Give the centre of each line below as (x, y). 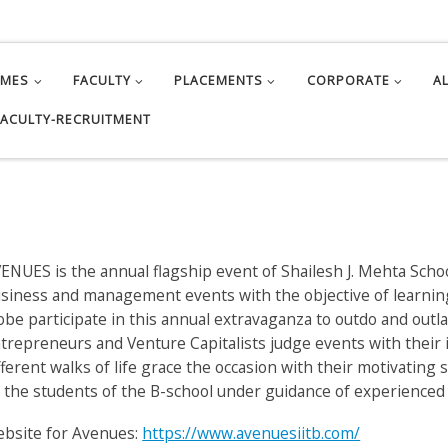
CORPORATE (348, 81)
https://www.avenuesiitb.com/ (251, 432)
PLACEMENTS (219, 81)
